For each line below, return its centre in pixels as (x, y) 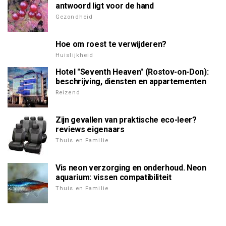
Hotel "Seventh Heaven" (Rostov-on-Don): (132, 72)
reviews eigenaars (90, 130)
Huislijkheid (75, 55)
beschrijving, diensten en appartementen (131, 82)
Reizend (68, 93)
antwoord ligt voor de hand (105, 6)
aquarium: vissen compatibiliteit (114, 178)
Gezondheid (74, 17)
